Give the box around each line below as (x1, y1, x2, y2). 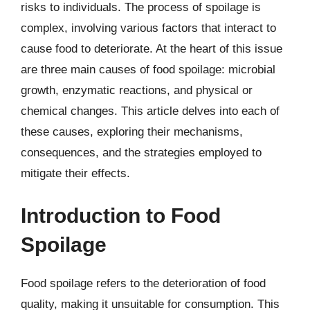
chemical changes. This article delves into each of (21, 104, 280, 118)
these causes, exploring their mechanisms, (21, 125, 243, 138)
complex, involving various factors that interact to (21, 21, 276, 35)
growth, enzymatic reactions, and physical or (21, 83, 253, 97)
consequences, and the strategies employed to (21, 145, 262, 159)
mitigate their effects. (21, 166, 130, 180)
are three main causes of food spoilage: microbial (21, 62, 275, 76)
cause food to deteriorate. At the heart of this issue (21, 42, 282, 55)
